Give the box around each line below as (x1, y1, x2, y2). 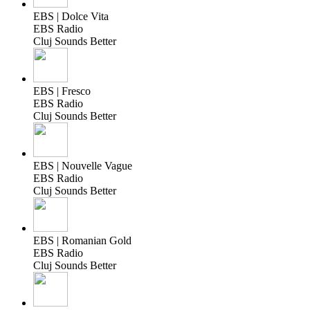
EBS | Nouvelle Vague (33, 159, 132, 172)
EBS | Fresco (33, 84, 91, 97)
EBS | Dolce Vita (33, 10, 109, 22)
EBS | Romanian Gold (33, 234, 131, 246)
